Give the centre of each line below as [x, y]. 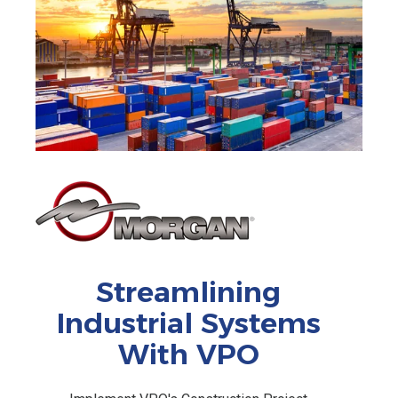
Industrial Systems [188, 323]
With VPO [188, 354]
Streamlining [188, 292]
